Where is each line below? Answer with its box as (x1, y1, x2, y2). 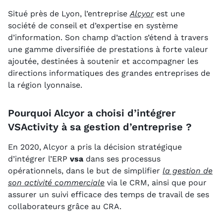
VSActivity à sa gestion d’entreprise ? (8, 121, 192, 133)
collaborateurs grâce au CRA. (8, 202, 121, 212)
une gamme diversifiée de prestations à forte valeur (8, 45, 208, 55)
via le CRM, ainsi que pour (105, 178, 207, 188)
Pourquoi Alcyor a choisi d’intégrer (8, 107, 175, 119)
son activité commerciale (8, 178, 105, 188)
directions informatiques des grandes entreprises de (8, 68, 210, 78)
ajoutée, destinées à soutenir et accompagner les (8, 56, 198, 66)
